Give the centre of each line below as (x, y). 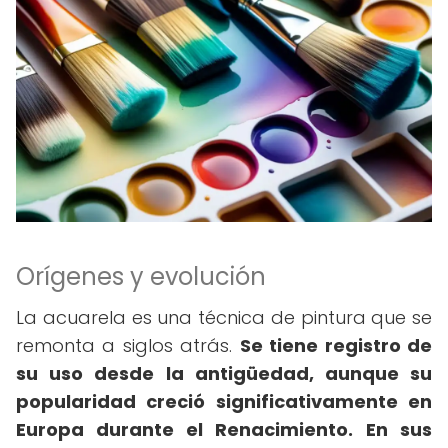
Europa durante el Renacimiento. (184, 429)
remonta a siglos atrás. (128, 345)
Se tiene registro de (336, 345)
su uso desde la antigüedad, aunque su (224, 373)
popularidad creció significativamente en (224, 401)
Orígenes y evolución (141, 276)
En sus (399, 429)
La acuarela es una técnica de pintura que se (224, 317)
